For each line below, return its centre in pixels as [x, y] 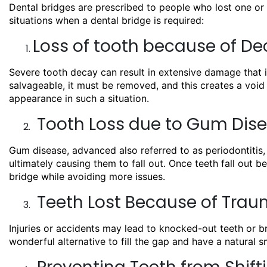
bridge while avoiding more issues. [87, 176]
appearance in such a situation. [79, 98]
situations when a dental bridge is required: [106, 20]
